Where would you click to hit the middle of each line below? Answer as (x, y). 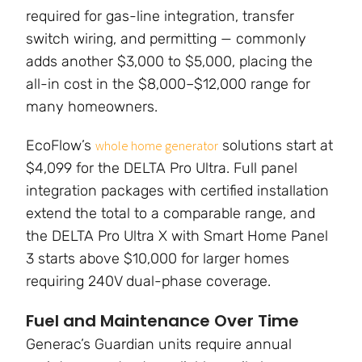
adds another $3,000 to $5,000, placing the (169, 62)
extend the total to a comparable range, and (170, 214)
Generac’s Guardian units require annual (159, 345)
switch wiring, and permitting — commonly (166, 39)
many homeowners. (92, 107)
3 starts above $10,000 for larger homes (158, 259)
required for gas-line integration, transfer (160, 17)
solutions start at (276, 146)
